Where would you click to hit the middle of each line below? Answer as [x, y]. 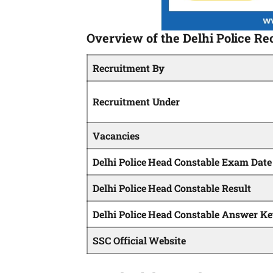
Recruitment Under [136, 102]
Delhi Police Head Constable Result [172, 188]
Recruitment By [129, 68]
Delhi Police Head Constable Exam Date [182, 162]
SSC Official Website [140, 241]
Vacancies [116, 136]
